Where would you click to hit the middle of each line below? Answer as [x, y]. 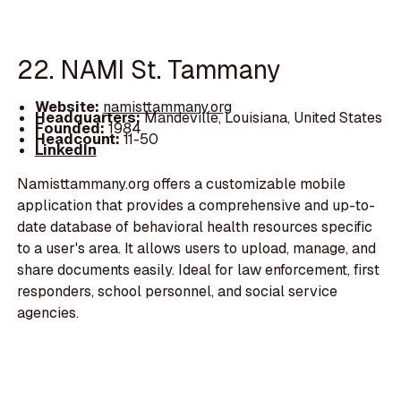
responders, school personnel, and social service [178, 292]
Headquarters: [89, 118]
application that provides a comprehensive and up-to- [196, 206]
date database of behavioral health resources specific [195, 227]
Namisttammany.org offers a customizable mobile [182, 184]
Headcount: [77, 140]
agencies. [48, 313]
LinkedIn [65, 150]
